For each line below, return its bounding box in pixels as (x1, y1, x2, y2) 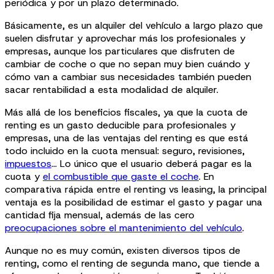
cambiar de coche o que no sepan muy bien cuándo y (5, 57, 250, 70)
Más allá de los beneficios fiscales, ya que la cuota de (5, 105, 248, 119)
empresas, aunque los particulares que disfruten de (5, 44, 235, 57)
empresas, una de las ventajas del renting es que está (5, 131, 248, 144)
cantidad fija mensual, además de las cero (5, 208, 194, 221)
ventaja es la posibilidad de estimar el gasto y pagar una (5, 195, 262, 209)
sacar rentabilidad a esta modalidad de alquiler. (5, 83, 218, 96)
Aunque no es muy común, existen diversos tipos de (5, 243, 240, 257)
